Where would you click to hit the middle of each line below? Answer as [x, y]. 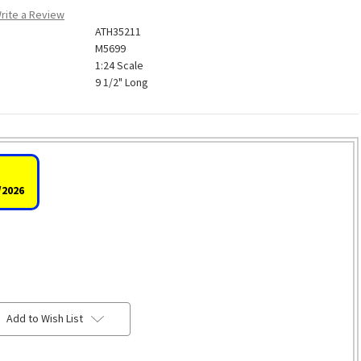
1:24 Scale [119, 66]
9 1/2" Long [121, 83]
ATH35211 [118, 32]
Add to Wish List [44, 318]
